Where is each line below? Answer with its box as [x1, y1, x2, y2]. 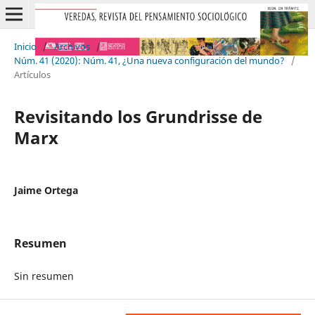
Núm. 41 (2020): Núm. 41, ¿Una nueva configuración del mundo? [13, 53, 285, 67]
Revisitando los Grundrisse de [13, 104, 262, 128]
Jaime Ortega [13, 183, 78, 197]
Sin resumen [13, 269, 74, 283]
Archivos [53, 39, 90, 53]
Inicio [13, 39, 37, 53]
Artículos [13, 67, 51, 81]
